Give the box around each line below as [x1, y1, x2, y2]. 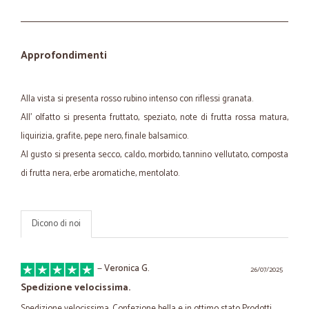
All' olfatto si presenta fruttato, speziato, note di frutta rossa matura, [21, 110, 288, 125]
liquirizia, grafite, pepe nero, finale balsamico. [21, 129, 188, 143]
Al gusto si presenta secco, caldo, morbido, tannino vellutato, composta [21, 148, 288, 162]
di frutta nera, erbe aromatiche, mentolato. [21, 166, 179, 181]
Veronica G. [104, 261, 150, 276]
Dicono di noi [32, 217, 81, 231]
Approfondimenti [21, 47, 107, 64]
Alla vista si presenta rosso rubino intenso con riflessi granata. [21, 92, 253, 106]
